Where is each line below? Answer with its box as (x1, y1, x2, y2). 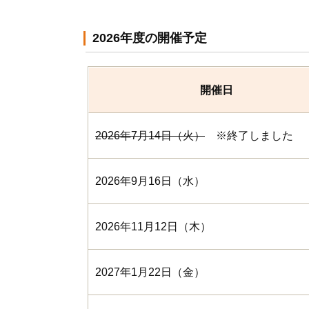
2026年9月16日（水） (95, 175, 205, 187)
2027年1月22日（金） (95, 266, 205, 278)
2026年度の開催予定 (92, 31, 207, 45)
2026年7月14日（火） (95, 130, 205, 141)
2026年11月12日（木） (95, 221, 211, 232)
